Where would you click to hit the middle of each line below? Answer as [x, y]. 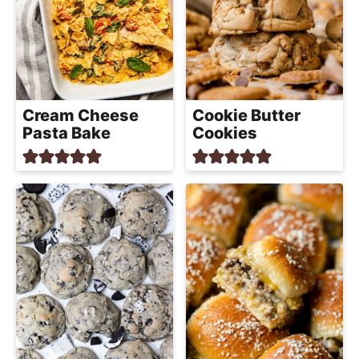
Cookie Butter [246, 116]
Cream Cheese [81, 116]
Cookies [225, 133]
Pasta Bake [67, 133]
